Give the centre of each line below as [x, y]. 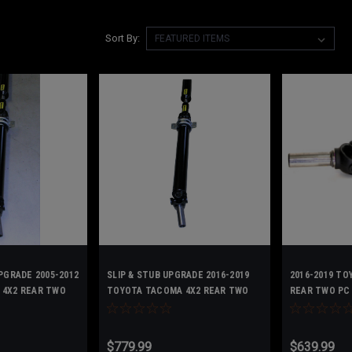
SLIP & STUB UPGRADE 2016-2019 [178, 275]
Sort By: [122, 38]
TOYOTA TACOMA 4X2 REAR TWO [178, 290]
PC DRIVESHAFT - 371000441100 [176, 306]
